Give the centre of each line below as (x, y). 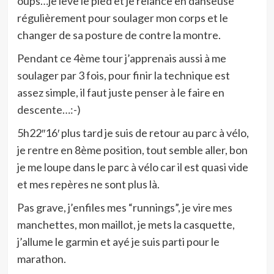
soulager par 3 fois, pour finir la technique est (123, 75)
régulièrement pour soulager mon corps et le (122, 18)
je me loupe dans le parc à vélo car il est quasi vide (132, 167)
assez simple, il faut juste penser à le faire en (120, 92)
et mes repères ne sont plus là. (88, 184)
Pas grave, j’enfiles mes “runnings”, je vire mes (124, 207)
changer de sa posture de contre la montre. (119, 35)
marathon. (41, 259)
